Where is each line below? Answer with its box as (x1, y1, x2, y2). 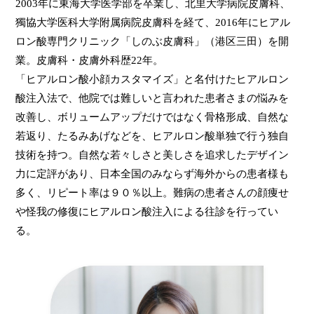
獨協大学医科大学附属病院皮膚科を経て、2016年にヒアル (15, 15, 291, 28)
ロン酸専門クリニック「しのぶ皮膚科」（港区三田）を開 (15, 34, 289, 47)
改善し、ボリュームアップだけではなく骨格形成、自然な (15, 110, 289, 123)
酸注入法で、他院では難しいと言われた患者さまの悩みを (15, 91, 289, 104)
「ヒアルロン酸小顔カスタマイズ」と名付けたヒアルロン (15, 72, 289, 85)
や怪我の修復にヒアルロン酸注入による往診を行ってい (15, 205, 279, 217)
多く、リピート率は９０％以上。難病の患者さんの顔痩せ (15, 186, 289, 198)
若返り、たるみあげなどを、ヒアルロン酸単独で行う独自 (15, 129, 289, 142)
